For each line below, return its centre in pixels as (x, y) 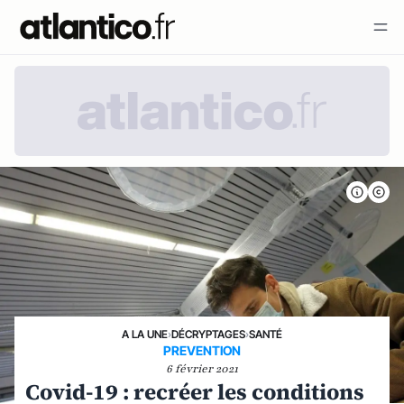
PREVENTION (202, 350)
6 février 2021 (202, 369)
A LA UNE (145, 334)
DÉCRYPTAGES (208, 334)
